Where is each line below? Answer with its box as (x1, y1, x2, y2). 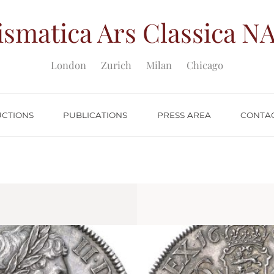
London (51, 58, 86, 72)
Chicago (187, 58, 223, 72)
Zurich (101, 58, 131, 72)
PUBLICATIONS (63, 110, 128, 120)
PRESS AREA (157, 110, 211, 120)
